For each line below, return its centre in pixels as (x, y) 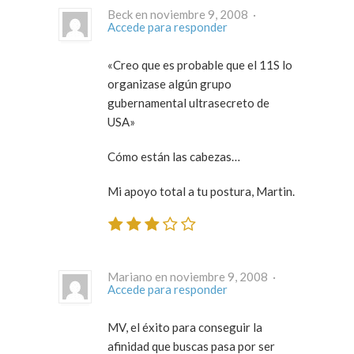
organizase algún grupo (169, 84)
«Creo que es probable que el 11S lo (200, 65)
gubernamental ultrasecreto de (188, 103)
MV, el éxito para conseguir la (185, 327)
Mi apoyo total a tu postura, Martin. (201, 192)
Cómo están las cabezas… (174, 157)
